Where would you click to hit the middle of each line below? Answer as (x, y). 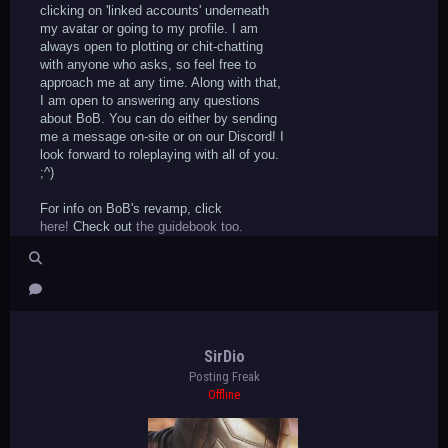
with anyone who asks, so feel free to (148, 64)
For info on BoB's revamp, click (131, 208)
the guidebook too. (189, 226)
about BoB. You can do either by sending (158, 118)
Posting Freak (224, 376)
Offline (224, 394)
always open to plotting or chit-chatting (151, 46)
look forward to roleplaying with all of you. (159, 154)
